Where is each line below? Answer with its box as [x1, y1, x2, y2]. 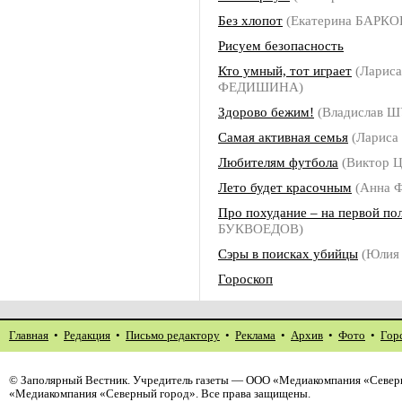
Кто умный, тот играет [218, 63, 352, 78]
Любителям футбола [218, 154, 338, 170]
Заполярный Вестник [21, 374, 127, 387]
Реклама [235, 329, 275, 342]
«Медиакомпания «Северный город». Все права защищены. [9, 388, 310, 400]
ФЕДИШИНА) [218, 79, 303, 94]
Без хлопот [218, 13, 283, 28]
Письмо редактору [126, 329, 220, 342]
